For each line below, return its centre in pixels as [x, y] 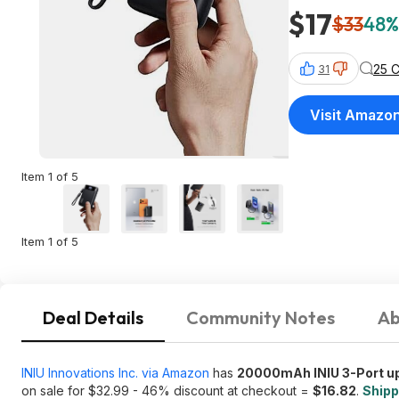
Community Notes [261, 318]
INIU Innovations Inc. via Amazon [115, 373]
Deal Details [93, 318]
